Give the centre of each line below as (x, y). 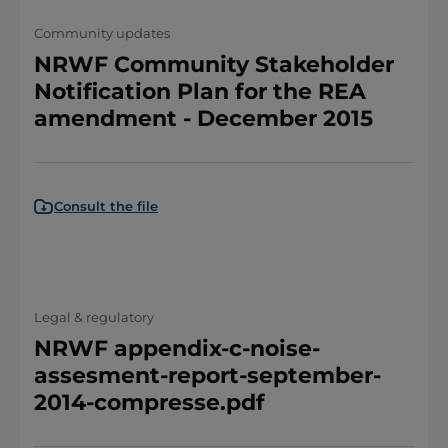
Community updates (102, 33)
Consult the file (106, 206)
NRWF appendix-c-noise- (177, 348)
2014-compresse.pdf (149, 402)
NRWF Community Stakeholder (214, 64)
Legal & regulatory (94, 317)
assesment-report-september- (207, 375)
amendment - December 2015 (203, 118)
